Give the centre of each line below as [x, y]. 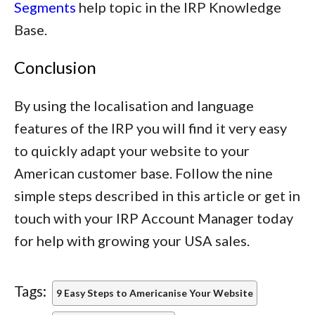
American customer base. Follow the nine [143, 173]
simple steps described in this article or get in [157, 195]
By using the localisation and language [134, 105]
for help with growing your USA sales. [132, 240]
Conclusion [55, 67]
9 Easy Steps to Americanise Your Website [155, 292]
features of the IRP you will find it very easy [150, 128]
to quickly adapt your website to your [132, 150]
